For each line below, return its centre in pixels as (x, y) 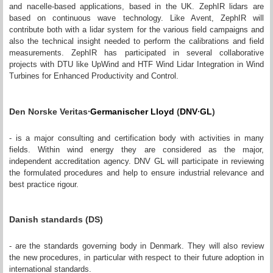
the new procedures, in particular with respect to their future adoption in (136, 257)
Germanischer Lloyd (133, 111)
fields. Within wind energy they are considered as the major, (136, 149)
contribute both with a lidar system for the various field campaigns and (136, 29)
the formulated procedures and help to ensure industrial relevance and (136, 172)
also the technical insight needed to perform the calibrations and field (136, 41)
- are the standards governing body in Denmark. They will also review (136, 246)
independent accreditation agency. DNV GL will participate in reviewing (136, 161)
